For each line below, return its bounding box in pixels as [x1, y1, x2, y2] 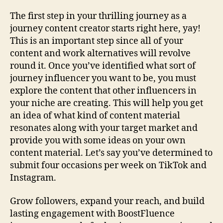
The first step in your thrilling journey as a [10, 10, 187, 22]
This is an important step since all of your [10, 35, 183, 47]
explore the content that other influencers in [10, 85, 197, 97]
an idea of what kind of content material [10, 110, 180, 121]
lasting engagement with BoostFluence [10, 208, 175, 220]
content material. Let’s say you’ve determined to [10, 147, 213, 159]
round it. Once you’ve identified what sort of [10, 60, 196, 72]
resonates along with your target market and [10, 122, 198, 134]
